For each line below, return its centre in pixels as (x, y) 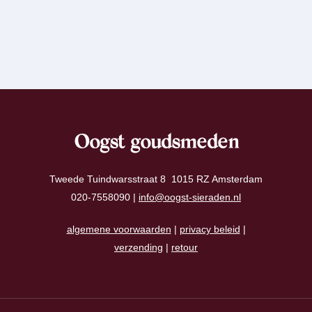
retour (185, 248)
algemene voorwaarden (119, 229)
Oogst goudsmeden (156, 144)
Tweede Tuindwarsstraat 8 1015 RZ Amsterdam (156, 179)
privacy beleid (210, 229)
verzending (139, 248)
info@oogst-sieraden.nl (190, 197)
